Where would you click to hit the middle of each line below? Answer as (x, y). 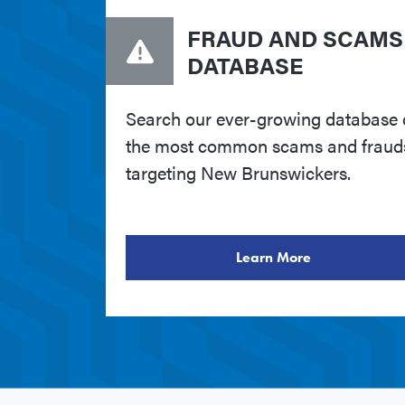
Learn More (273, 258)
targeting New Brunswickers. (238, 173)
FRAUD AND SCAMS (295, 37)
